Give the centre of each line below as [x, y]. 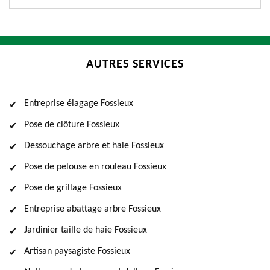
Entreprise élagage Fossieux [79, 104]
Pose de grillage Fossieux [73, 188]
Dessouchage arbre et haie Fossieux [94, 146]
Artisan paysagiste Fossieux [77, 251]
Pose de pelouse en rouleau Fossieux [95, 167]
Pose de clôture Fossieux [72, 125]
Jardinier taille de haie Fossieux [86, 230]
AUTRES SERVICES [135, 64]
